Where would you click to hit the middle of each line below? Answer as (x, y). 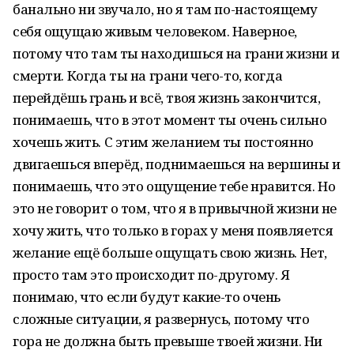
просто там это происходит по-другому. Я (151, 275)
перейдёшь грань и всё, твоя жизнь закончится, (167, 98)
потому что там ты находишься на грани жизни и (176, 53)
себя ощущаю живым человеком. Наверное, (155, 31)
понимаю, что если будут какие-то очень (147, 297)
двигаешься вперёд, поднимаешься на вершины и (177, 164)
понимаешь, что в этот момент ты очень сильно (170, 120)
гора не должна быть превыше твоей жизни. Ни (168, 341)
